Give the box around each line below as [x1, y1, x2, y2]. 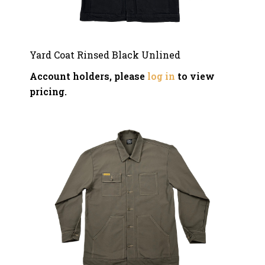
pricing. [30, 85, 67, 98]
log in [147, 70, 175, 82]
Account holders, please [30, 70, 147, 82]
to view [175, 70, 215, 82]
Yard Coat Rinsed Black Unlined [30, 49, 180, 61]
